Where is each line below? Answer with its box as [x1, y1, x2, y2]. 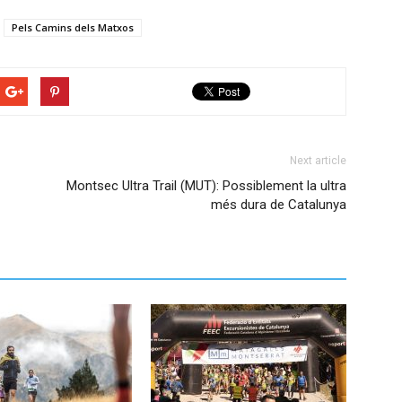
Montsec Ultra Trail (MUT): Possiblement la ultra [66, 178, 346, 194]
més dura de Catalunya [211, 197, 346, 213]
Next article [290, 154, 346, 167]
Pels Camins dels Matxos [12, 21, 134, 34]
